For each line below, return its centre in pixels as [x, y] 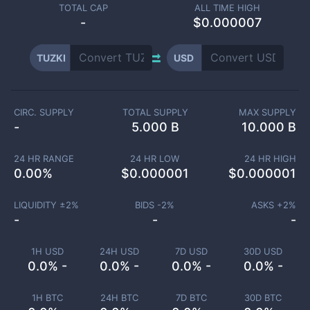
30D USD [263, 251]
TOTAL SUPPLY [155, 112]
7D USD [191, 251]
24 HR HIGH [270, 158]
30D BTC [263, 298]
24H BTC [119, 298]
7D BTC [191, 298]
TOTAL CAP [83, 8]
